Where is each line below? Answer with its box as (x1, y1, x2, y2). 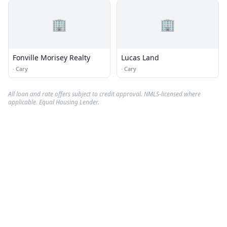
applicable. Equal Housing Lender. (8, 98, 99, 106)
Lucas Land (121, 53, 159, 62)
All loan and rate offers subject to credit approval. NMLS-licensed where (8, 90, 201, 98)
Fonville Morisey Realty (13, 53, 90, 62)
